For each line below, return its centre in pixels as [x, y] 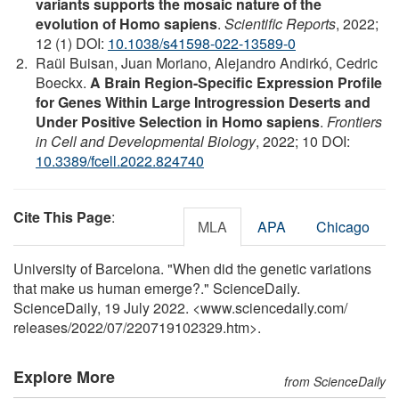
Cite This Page [62, 216]
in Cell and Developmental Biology [146, 141]
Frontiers [354, 121]
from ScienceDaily [335, 381]
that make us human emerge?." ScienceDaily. [157, 288]
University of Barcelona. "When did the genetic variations [192, 268]
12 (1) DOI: [72, 43]
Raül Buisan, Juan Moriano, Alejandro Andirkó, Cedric [207, 62]
